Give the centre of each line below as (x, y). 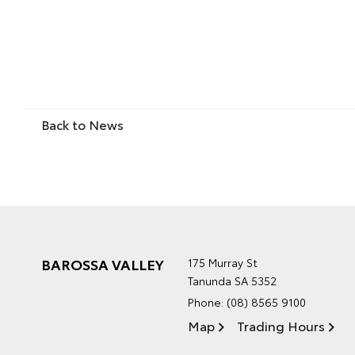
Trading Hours (281, 325)
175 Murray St (223, 262)
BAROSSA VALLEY (103, 263)
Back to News (82, 124)
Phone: (207, 302)
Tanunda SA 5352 (232, 280)
